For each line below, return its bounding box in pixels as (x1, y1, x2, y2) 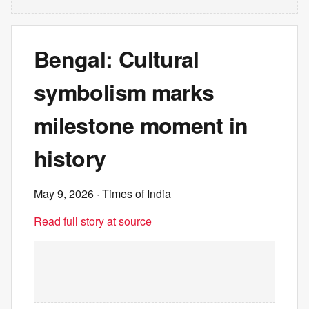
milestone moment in (34, 109, 248, 141)
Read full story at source (34, 213, 152, 229)
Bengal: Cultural (34, 43, 199, 74)
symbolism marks (34, 76, 215, 108)
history (34, 142, 106, 174)
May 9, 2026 (34, 186, 94, 201)
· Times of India (94, 186, 171, 201)
